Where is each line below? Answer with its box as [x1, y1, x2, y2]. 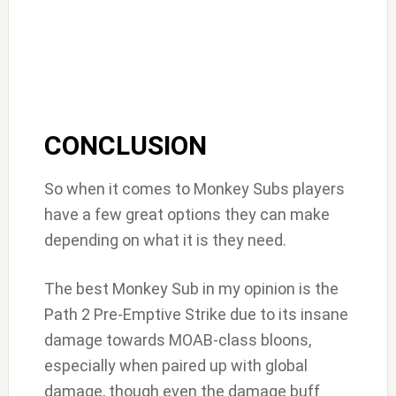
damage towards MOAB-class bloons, [43, 331, 311, 350]
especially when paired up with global [43, 356, 308, 376]
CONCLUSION [43, 130, 207, 162]
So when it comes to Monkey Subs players [43, 179, 345, 199]
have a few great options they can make [43, 205, 330, 225]
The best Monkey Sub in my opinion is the [43, 279, 339, 299]
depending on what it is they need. [43, 231, 290, 250]
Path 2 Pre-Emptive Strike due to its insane [43, 305, 348, 324]
